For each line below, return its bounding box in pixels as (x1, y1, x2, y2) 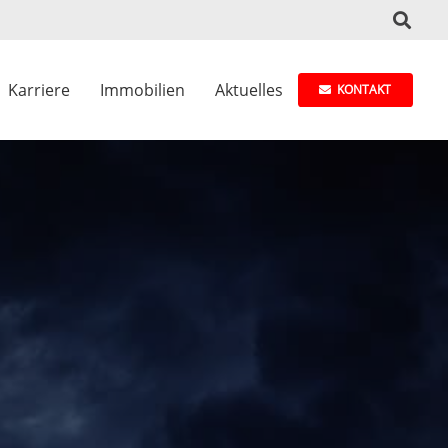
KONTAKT (337, 81, 392, 98)
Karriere (7, 79, 70, 101)
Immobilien (99, 79, 185, 101)
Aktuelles (214, 79, 283, 101)
